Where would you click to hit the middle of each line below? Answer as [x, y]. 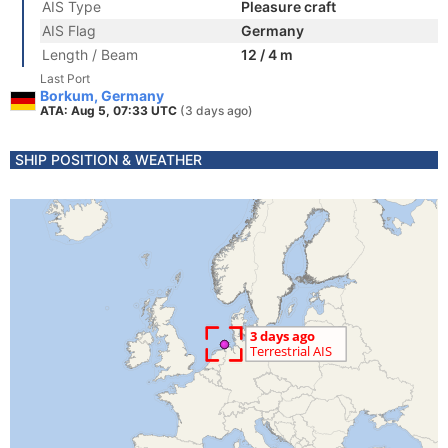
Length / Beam [90, 54]
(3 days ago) [216, 110]
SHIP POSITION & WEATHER [108, 159]
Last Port [65, 78]
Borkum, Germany [102, 95]
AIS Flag [69, 30]
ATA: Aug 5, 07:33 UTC [110, 110]
